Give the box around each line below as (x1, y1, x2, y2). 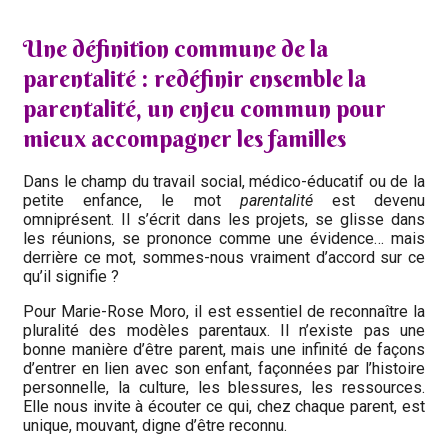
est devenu (312, 191, 426, 211)
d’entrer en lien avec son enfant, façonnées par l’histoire (23, 359, 425, 379)
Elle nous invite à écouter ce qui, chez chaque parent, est (23, 397, 425, 417)
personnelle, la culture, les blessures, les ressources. (23, 378, 425, 398)
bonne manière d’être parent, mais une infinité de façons (23, 340, 425, 360)
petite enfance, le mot (23, 191, 240, 211)
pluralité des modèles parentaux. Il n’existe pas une (23, 321, 425, 341)
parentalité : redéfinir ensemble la (23, 62, 366, 93)
